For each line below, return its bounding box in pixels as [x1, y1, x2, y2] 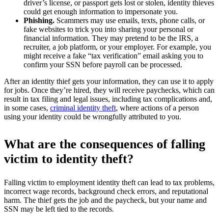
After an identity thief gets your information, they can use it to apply [4, 77, 214, 85]
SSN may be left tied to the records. [4, 204, 114, 213]
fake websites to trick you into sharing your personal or [24, 25, 193, 33]
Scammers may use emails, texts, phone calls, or [56, 16, 205, 25]
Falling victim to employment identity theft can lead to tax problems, [4, 178, 215, 187]
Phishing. [24, 16, 56, 25]
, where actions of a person [116, 103, 199, 112]
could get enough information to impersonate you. [24, 7, 178, 16]
